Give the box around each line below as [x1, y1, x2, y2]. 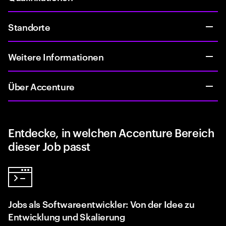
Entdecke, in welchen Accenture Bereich [8, 125, 214, 140]
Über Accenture [8, 80, 75, 92]
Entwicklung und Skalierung [8, 210, 125, 222]
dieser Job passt [8, 138, 90, 153]
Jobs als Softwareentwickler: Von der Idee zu [8, 197, 195, 210]
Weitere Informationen [8, 50, 104, 63]
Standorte [8, 20, 50, 33]
